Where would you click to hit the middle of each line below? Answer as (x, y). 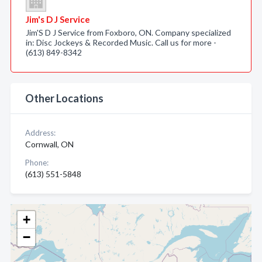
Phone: (37, 163)
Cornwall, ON (49, 144)
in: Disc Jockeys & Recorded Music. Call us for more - (121, 42)
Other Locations (64, 98)
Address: (40, 133)
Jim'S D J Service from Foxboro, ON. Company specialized (128, 32)
